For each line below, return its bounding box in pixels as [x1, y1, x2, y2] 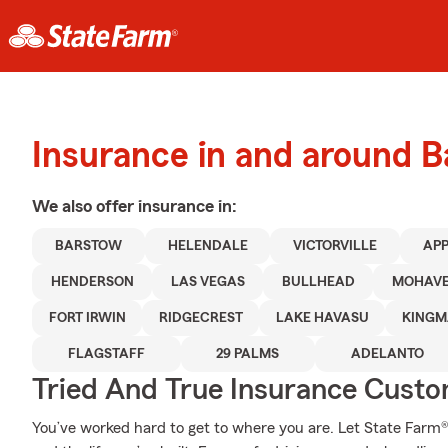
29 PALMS [216, 347, 280, 361]
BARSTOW [54, 239, 122, 253]
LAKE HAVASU [275, 311, 369, 325]
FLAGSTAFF [67, 347, 145, 361]
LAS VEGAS [170, 275, 245, 289]
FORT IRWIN [48, 311, 126, 325]
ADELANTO [350, 347, 424, 361]
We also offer [32, 197, 138, 215]
